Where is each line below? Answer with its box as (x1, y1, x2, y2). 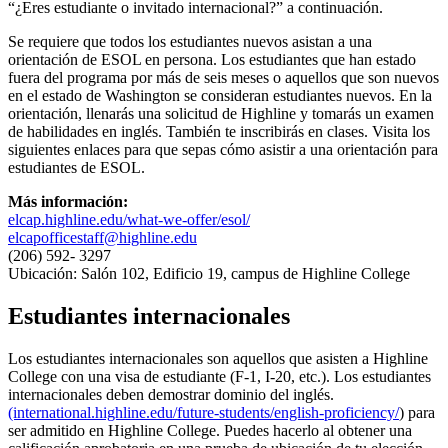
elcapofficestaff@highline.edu (8, 229, 197, 247)
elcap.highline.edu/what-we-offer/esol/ (8, 211, 250, 229)
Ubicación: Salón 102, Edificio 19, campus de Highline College (8, 265, 410, 283)
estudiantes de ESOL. (8, 159, 145, 177)
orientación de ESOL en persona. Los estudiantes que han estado (8, 51, 416, 69)
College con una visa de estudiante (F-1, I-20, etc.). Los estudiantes (8, 368, 431, 386)
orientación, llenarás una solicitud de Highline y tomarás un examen (8, 105, 434, 123)
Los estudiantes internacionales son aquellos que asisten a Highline (8, 350, 428, 368)
